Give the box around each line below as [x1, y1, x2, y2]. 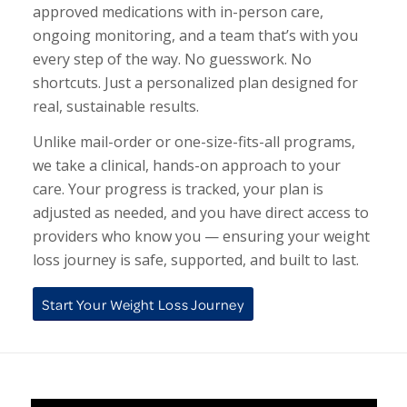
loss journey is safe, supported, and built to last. [32, 250, 359, 271]
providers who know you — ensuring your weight [32, 226, 370, 247]
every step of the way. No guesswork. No [32, 48, 312, 69]
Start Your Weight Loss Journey [41, 293, 244, 314]
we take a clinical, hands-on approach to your [32, 155, 341, 176]
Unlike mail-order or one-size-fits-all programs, [32, 132, 355, 153]
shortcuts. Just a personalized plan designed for [32, 72, 358, 93]
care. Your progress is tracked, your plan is [32, 179, 323, 200]
